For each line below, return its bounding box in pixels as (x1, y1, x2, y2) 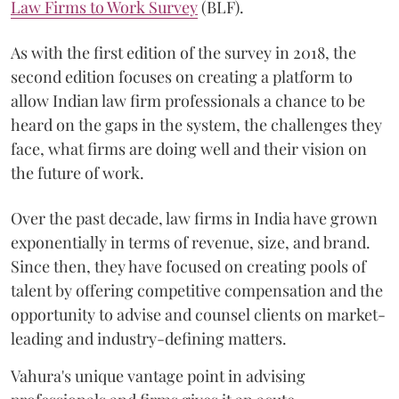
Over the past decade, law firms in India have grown (11, 207, 378, 229)
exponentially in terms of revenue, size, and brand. (11, 231, 370, 253)
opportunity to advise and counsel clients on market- (11, 303, 386, 325)
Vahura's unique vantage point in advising (11, 364, 305, 387)
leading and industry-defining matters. (11, 327, 287, 349)
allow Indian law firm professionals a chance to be (11, 89, 365, 111)
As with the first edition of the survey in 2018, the (11, 41, 356, 63)
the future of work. (11, 161, 144, 183)
